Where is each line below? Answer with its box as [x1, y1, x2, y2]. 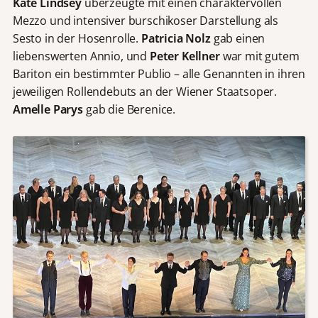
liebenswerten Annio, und [12, 48, 150, 64]
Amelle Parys [12, 101, 83, 117]
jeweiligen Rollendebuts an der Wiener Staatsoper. [12, 83, 278, 99]
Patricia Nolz [141, 30, 211, 46]
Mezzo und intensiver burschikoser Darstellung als [12, 12, 279, 28]
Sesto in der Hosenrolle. [12, 30, 141, 46]
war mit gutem [219, 48, 300, 64]
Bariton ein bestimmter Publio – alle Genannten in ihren [12, 65, 306, 82]
